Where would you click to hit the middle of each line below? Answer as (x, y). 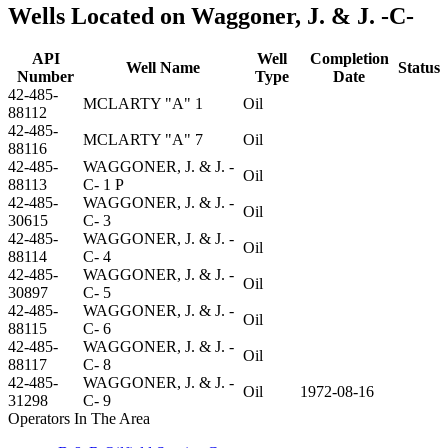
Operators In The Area (79, 418)
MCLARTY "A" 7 (143, 139)
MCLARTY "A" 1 (143, 103)
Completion (349, 58)
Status (419, 67)
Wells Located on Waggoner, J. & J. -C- (211, 15)
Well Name (163, 67)
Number (45, 76)
